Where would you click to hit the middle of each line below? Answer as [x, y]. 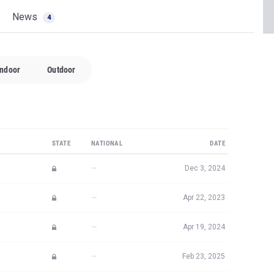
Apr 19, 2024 [204, 227]
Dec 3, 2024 [205, 168]
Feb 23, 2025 [204, 256]
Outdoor [61, 70]
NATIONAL [107, 143]
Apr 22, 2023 [204, 198]
